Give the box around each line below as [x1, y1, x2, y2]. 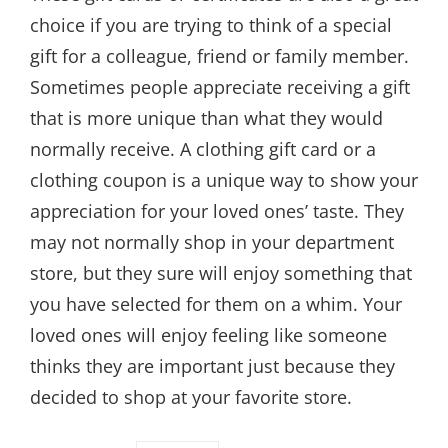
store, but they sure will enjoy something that [30, 261, 412, 285]
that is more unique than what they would [30, 106, 383, 130]
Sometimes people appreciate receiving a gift [30, 75, 410, 99]
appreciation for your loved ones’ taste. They [30, 199, 404, 223]
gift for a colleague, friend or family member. [30, 44, 409, 68]
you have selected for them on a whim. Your [30, 292, 402, 316]
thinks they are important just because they [30, 354, 395, 378]
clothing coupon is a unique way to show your [30, 168, 418, 192]
